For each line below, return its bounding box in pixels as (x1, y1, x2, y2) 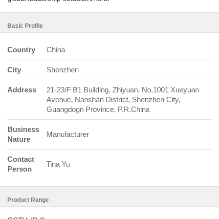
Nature (7, 135, 30, 143)
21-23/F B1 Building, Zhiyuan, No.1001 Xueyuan (46, 86, 199, 94)
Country (7, 45, 35, 54)
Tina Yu (46, 160, 70, 168)
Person (7, 165, 32, 173)
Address (7, 86, 36, 94)
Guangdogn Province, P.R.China (46, 105, 150, 113)
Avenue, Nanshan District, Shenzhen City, (46, 95, 180, 104)
